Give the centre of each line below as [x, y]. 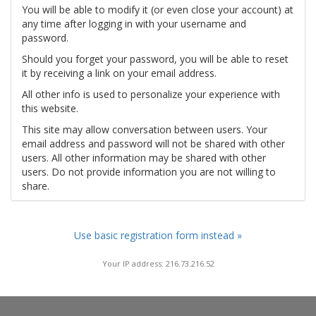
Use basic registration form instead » [158, 235]
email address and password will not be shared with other [153, 144]
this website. [50, 108]
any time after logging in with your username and [134, 24]
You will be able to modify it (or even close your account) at [158, 10]
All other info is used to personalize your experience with [151, 94]
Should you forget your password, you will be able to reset [155, 59]
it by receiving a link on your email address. [119, 73]
